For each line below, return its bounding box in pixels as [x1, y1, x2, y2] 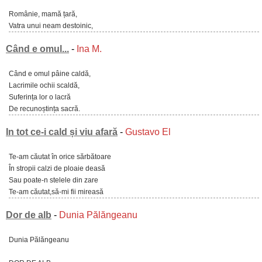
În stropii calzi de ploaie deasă [9, 164, 105, 173]
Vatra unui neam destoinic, [9, 22, 93, 30]
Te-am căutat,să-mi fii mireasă [9, 188, 104, 196]
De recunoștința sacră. [9, 105, 80, 113]
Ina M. [77, 44, 102, 54]
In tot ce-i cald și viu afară [6, 127, 118, 137]
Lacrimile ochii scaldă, [9, 81, 80, 89]
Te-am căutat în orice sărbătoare [9, 153, 111, 161]
